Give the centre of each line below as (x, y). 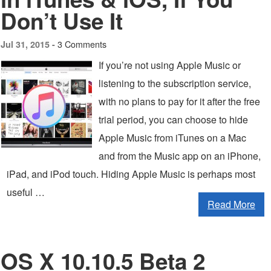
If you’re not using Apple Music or (170, 65)
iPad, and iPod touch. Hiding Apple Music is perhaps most (131, 174)
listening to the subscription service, (175, 83)
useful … (26, 192)
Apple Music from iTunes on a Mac (172, 138)
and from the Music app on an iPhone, (180, 156)
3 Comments (82, 44)
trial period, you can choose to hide (173, 119)
